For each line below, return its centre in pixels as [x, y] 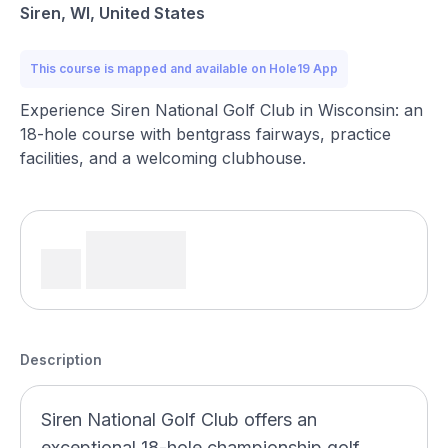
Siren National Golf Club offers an [179, 419]
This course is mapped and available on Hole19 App [184, 68]
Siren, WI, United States [112, 13]
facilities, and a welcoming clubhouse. [163, 158]
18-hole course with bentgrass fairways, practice [205, 134]
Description [61, 359]
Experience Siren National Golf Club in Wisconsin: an [221, 110]
